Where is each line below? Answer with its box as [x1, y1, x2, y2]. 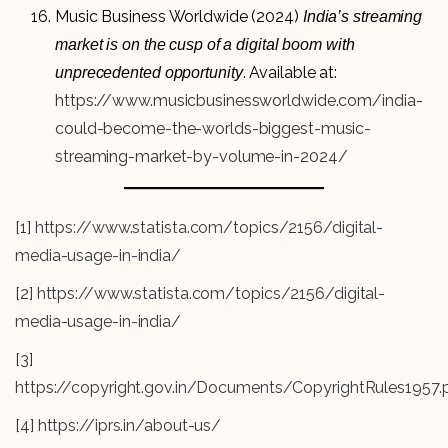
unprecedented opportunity [55, 64, 243, 82]
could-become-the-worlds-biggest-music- [55, 119, 372, 139]
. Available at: [242, 63, 338, 83]
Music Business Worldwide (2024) [55, 7, 303, 27]
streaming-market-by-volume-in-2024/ [55, 147, 348, 167]
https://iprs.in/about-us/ [33, 416, 222, 436]
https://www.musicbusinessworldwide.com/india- [55, 91, 423, 111]
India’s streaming [302, 8, 423, 26]
